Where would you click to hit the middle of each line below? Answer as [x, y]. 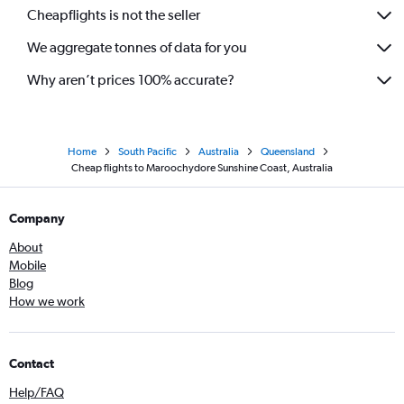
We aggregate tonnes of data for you [137, 48]
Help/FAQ [37, 392]
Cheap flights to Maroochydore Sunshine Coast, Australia [202, 167]
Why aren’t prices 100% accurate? [131, 80]
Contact [32, 363]
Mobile [28, 265]
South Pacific [147, 151]
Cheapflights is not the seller [114, 15]
